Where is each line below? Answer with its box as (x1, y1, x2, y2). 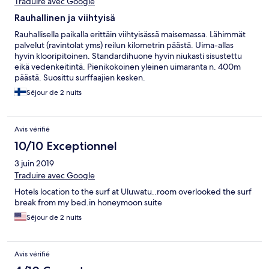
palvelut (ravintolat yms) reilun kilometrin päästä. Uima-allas (14, 40, 234, 51)
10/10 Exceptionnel (14, 139, 117, 154)
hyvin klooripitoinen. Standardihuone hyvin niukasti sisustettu (14, 50, 242, 62)
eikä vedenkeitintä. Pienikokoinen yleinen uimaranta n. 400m (14, 61, 241, 73)
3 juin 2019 (14, 158, 54, 169)
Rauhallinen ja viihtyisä (14, 12, 115, 24)
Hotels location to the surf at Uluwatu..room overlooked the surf (14, 186, 252, 198)
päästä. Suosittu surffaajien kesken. (14, 72, 145, 83)
